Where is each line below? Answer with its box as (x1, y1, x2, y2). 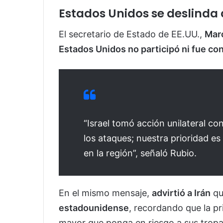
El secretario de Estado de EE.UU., (59, 29, 205, 40)
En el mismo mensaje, (59, 188, 152, 199)
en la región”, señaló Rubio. (84, 148, 197, 159)
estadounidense (59, 203, 129, 214)
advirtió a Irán (152, 188, 211, 199)
